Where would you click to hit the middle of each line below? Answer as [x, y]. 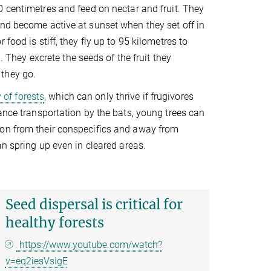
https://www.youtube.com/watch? [89, 245]
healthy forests [54, 223]
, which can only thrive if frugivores [119, 97]
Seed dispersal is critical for [94, 205]
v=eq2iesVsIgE [36, 261]
